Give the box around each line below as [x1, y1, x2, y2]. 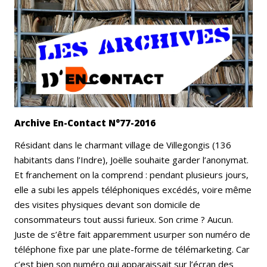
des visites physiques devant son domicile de [14, 198, 200, 211]
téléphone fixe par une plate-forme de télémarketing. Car [14, 243, 250, 256]
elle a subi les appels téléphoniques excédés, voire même [14, 184, 252, 196]
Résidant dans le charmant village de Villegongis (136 [14, 139, 231, 151]
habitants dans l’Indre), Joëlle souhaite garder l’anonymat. [14, 154, 249, 166]
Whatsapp [120, 25, 163, 38]
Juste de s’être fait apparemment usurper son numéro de [14, 228, 250, 241]
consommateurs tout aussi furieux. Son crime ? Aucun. [14, 213, 233, 226]
